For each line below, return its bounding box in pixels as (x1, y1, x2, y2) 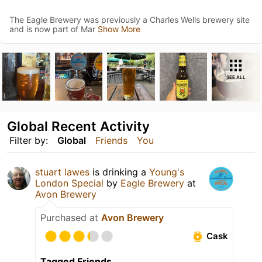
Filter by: (9, 134, 48, 146)
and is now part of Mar (9, 24, 98, 34)
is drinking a (89, 166, 149, 178)
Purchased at (40, 211, 101, 223)
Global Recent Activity (7, 118, 150, 134)
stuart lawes (35, 166, 89, 178)
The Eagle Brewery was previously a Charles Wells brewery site (9, 15, 250, 25)
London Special (35, 177, 104, 189)
